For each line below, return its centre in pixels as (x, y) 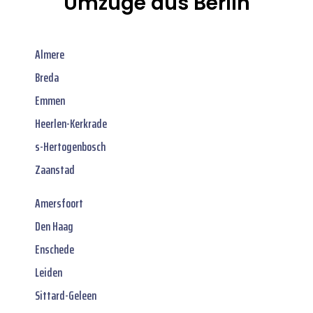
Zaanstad (55, 169)
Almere (50, 54)
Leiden (49, 272)
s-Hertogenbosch (70, 146)
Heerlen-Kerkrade (71, 123)
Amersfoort (59, 203)
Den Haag (54, 226)
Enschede (54, 249)
